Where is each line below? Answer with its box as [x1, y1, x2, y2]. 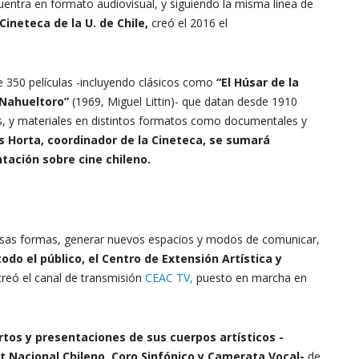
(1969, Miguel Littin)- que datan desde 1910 [69, 94, 297, 109]
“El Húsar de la [216, 75, 299, 90]
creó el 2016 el [151, 15, 228, 30]
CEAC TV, [145, 270, 193, 285]
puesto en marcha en [193, 270, 307, 285]
